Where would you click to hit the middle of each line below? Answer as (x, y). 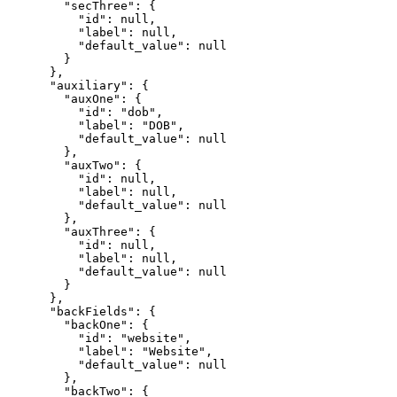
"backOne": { (78, 325)
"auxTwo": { (74, 166)
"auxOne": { (74, 99)
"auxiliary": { (78, 86)
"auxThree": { (82, 232)
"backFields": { (82, 312)
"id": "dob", (85, 113)
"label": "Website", (110, 352)
